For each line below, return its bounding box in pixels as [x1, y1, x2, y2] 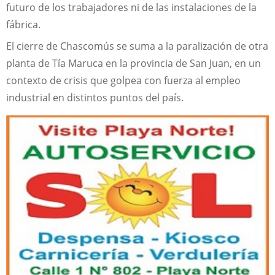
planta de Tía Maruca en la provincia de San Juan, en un [6, 56, 261, 71]
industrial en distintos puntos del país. [6, 91, 184, 105]
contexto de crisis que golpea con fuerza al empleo [6, 74, 241, 88]
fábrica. [6, 17, 41, 31]
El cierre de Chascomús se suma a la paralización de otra [6, 39, 268, 53]
